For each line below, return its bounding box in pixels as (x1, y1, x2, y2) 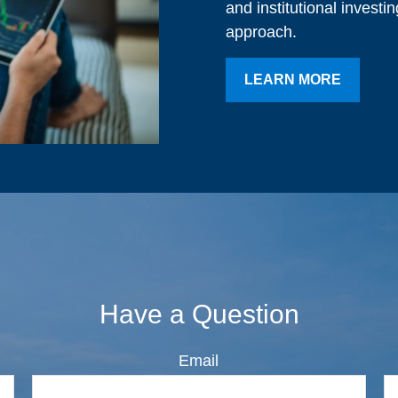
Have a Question (99, 299, 299, 330)
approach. (226, 23, 301, 42)
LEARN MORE (244, 72, 341, 88)
